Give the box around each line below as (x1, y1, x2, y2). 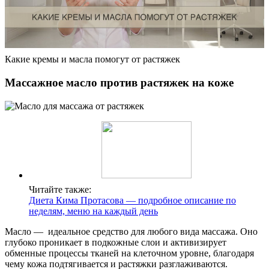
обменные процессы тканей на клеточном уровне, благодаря (5, 247, 254, 258)
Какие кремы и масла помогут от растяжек (5, 54, 180, 65)
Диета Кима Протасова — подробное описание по (29, 195, 236, 205)
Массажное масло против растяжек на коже (5, 76, 234, 89)
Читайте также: (29, 184, 91, 195)
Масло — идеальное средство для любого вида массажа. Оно (5, 226, 258, 237)
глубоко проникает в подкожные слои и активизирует (5, 237, 226, 247)
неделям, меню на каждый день (29, 205, 158, 216)
